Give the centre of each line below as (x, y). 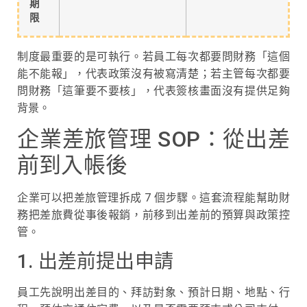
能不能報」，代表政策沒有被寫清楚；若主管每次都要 (153, 73)
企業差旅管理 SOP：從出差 (153, 139)
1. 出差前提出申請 (95, 262)
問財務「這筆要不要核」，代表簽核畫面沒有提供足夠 (153, 90)
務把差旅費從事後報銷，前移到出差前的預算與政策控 (153, 214)
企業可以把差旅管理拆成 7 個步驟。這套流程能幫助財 (153, 197)
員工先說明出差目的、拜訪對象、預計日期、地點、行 (153, 293)
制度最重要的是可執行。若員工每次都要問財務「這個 (153, 56)
